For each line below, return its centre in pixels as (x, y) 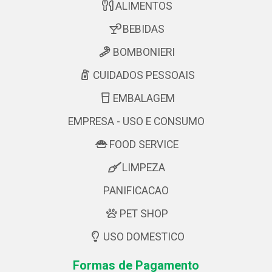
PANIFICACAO (136, 190)
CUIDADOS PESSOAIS (144, 75)
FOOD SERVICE (144, 144)
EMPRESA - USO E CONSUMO (136, 121)
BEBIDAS (144, 29)
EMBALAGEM (144, 98)
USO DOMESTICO (144, 236)
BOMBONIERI (144, 52)
